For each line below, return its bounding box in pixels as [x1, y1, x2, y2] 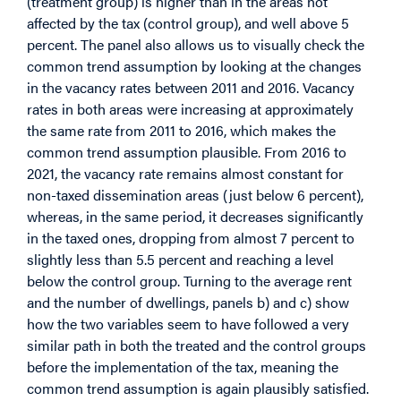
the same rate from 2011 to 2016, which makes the [27, 119, 336, 141]
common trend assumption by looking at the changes [27, 55, 362, 76]
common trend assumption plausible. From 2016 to [27, 141, 346, 162]
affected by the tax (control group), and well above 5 [27, 12, 349, 33]
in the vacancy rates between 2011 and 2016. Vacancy [27, 76, 354, 98]
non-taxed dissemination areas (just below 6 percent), [27, 183, 363, 205]
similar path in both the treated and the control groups [27, 334, 366, 355]
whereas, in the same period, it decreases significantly [27, 205, 363, 226]
